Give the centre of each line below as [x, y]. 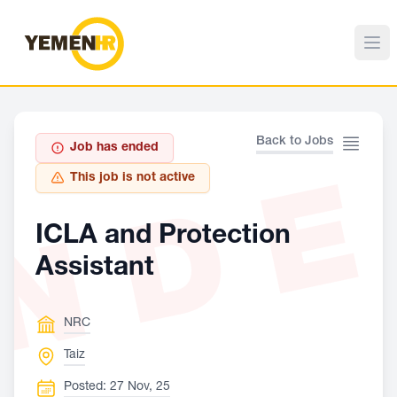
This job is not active [132, 178]
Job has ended [114, 148]
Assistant [95, 269]
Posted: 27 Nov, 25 [117, 387]
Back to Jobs [295, 142]
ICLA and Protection [163, 237]
